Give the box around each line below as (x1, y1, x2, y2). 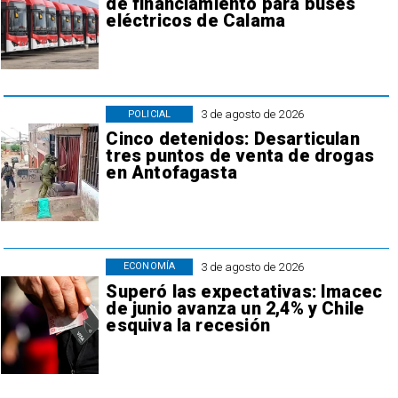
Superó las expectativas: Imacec (106, 281, 383, 302)
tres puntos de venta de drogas (106, 146, 374, 167)
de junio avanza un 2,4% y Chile (106, 298, 365, 319)
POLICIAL (128, 107, 171, 120)
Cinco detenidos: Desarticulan (106, 129, 360, 150)
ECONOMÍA (123, 260, 176, 273)
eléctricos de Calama (106, 10, 286, 31)
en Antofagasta (106, 163, 238, 184)
